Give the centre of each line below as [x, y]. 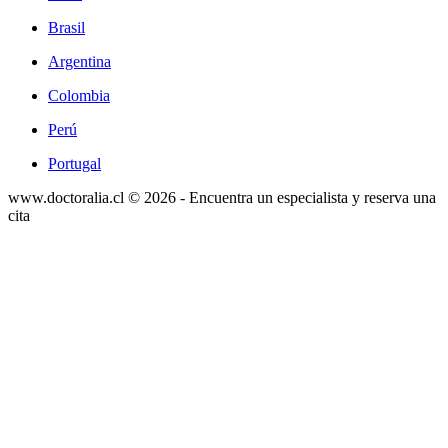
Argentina [79, 62]
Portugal [74, 164]
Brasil [66, 28]
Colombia [79, 96]
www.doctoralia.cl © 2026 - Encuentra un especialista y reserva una [222, 198]
